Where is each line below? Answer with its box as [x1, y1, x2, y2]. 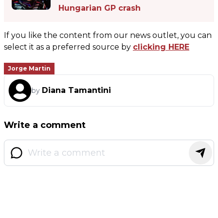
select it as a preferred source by [4, 42, 133, 52]
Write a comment [4, 120, 86, 130]
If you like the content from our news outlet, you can [4, 31, 212, 40]
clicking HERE [133, 42, 189, 52]
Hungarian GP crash [58, 3, 141, 13]
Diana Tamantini [42, 86, 111, 95]
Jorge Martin [8, 65, 51, 72]
